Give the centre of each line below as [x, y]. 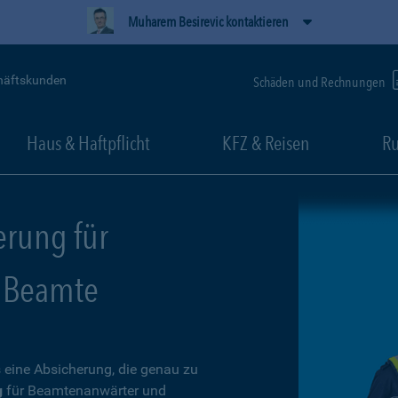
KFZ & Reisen [266, 143]
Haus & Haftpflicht [88, 143]
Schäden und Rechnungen [321, 82]
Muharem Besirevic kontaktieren [208, 22]
